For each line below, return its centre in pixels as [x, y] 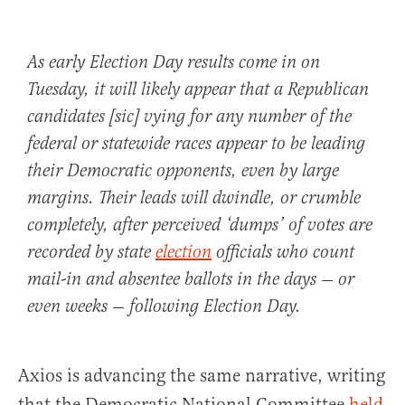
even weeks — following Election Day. [164, 307]
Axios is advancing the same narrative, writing [202, 376]
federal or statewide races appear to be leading [196, 145]
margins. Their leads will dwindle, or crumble [194, 199]
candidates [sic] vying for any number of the [189, 118]
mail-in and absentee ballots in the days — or [191, 280]
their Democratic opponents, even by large [183, 172]
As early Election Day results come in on [174, 63]
